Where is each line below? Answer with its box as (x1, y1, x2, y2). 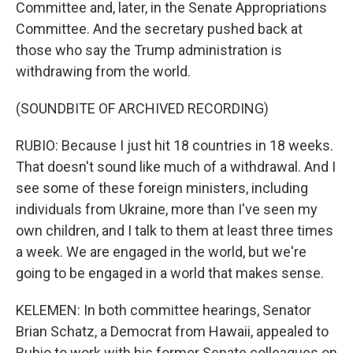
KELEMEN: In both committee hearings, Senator (16, 302, 311, 318)
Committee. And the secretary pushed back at (16, 20, 303, 37)
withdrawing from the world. (16, 63, 191, 80)
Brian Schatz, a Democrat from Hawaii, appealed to (16, 323, 329, 340)
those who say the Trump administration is (16, 42, 282, 58)
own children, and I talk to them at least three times (16, 222, 333, 239)
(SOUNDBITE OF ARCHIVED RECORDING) (16, 100, 269, 117)
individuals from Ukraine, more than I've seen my (16, 201, 318, 217)
